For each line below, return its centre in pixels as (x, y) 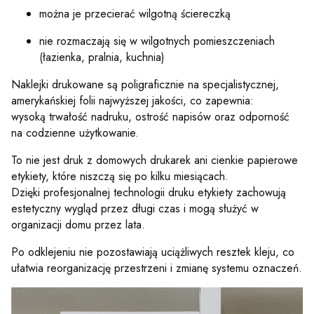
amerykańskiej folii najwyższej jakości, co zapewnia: (132, 101)
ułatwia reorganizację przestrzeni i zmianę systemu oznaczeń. (157, 268)
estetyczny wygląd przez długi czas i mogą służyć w (135, 209)
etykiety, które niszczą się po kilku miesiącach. (120, 177)
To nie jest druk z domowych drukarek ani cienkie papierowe (155, 161)
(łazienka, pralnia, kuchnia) (102, 57)
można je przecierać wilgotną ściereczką (135, 14)
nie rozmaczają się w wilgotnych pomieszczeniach (157, 41)
